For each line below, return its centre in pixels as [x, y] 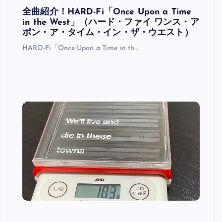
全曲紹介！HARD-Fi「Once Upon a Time [107, 12]
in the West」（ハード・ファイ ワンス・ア [111, 23]
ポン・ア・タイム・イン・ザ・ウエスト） [108, 33]
